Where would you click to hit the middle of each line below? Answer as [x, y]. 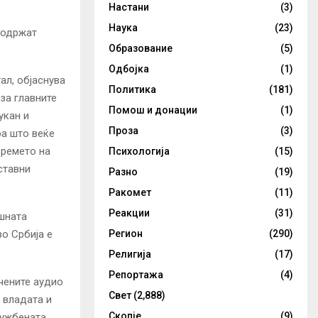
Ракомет [130, 192]
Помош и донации [153, 110]
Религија [130, 254]
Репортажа [136, 275]
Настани [129, 7]
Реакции [129, 213]
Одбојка [129, 69]
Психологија [139, 151]
